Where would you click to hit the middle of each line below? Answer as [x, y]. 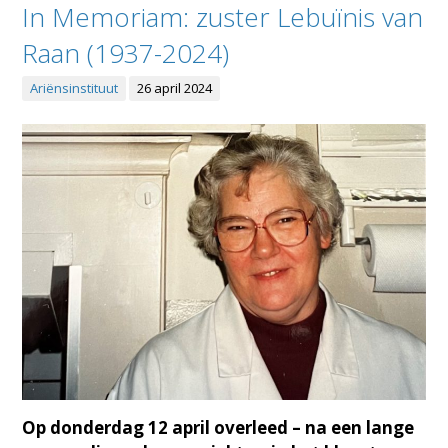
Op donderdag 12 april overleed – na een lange [218, 427]
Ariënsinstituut [74, 88]
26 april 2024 [175, 88]
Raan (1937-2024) [126, 53]
